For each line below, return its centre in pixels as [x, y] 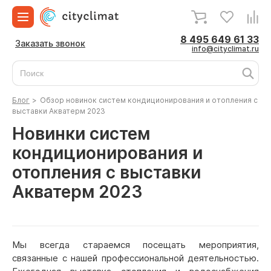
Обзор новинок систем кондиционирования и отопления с [149, 100]
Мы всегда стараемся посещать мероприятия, [135, 245]
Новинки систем [81, 134]
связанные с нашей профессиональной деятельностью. [135, 258]
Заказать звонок [50, 43]
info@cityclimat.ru [225, 49]
